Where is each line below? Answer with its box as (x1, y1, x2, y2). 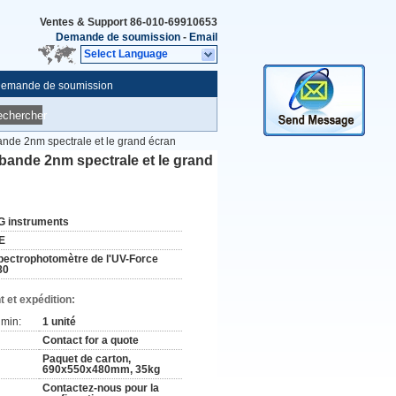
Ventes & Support (40, 16, 130, 28)
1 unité (42, 316, 76, 328)
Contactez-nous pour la (42, 382, 159, 394)
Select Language (84, 48, 168, 60)
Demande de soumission (56, 31, 180, 43)
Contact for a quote (42, 334, 139, 346)
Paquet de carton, (42, 353, 131, 365)
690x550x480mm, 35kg (42, 363, 160, 376)
